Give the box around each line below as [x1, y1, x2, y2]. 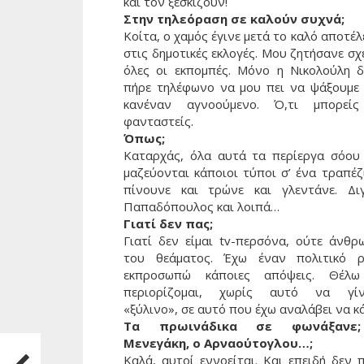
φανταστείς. [123, 113, 193, 130]
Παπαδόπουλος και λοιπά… [123, 198, 279, 215]
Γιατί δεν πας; [123, 215, 213, 232]
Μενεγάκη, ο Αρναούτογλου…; [123, 335, 313, 352]
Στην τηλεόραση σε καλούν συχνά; [123, 11, 344, 28]
